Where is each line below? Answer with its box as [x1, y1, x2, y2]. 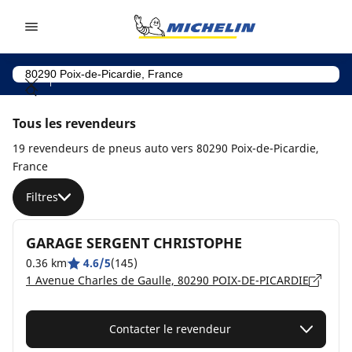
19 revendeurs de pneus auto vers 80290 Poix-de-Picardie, [13, 141, 319, 156]
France [13, 159, 48, 174]
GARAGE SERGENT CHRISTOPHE [26, 233, 242, 252]
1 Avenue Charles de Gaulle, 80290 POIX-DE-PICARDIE [26, 273, 309, 288]
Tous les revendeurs [13, 115, 136, 132]
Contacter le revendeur [108, 321, 231, 336]
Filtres [26, 189, 58, 204]
